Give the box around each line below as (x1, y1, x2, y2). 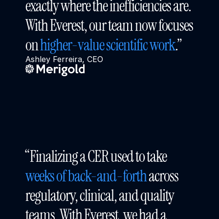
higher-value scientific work (40, 35, 175, 55)
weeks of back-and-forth (25, 166, 147, 186)
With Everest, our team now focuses (25, 15, 193, 36)
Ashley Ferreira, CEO (25, 54, 103, 64)
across (147, 166, 178, 186)
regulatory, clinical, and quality (25, 185, 174, 206)
